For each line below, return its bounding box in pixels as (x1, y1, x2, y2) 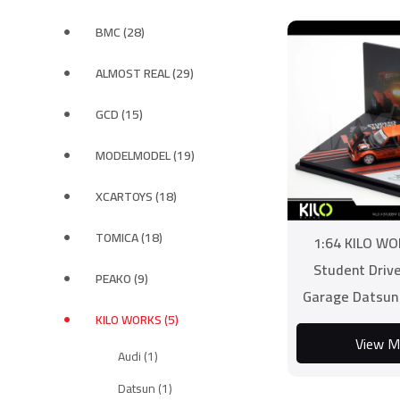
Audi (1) (118, 345, 158, 368)
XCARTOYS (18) (96, 185, 177, 208)
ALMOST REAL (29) (96, 62, 194, 85)
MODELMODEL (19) (96, 144, 195, 167)
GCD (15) (96, 103, 143, 126)
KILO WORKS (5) (96, 308, 179, 331)
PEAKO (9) (96, 267, 148, 290)
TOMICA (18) (96, 226, 162, 249)
